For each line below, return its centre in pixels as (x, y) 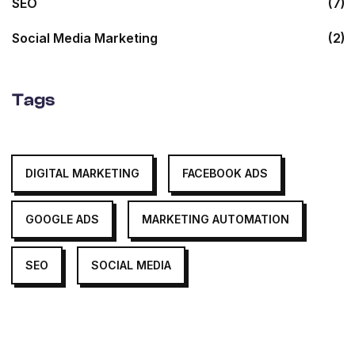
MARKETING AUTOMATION (216, 219)
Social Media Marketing (85, 38)
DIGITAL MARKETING (82, 174)
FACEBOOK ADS (225, 174)
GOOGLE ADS (62, 219)
